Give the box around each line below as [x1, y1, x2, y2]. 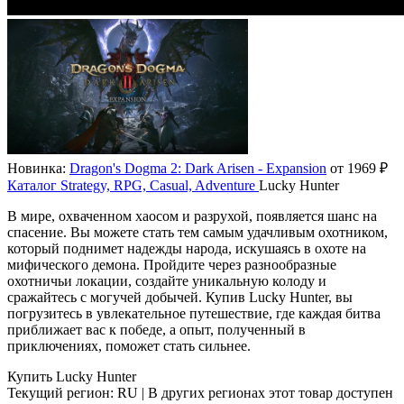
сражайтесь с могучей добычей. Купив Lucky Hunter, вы [7, 289, 353, 306]
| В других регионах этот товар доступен [138, 385, 393, 401]
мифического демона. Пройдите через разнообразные [7, 257, 336, 273]
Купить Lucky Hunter [7, 369, 136, 385]
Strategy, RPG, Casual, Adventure [60, 178, 255, 194]
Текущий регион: [7, 385, 117, 401]
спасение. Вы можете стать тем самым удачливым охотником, [7, 225, 388, 241]
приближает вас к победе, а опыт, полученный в [7, 322, 306, 338]
